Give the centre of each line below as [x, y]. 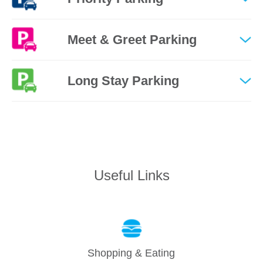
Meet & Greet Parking [132, 40]
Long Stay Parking [123, 81]
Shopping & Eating [131, 253]
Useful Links [131, 175]
